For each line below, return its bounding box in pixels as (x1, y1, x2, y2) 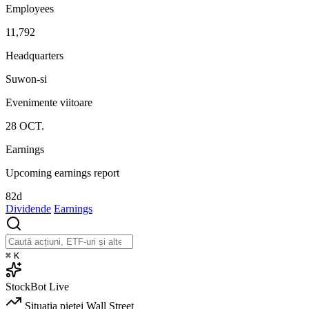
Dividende (6, 203, 51, 215)
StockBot (6, 281, 46, 293)
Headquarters (6, 50, 63, 62)
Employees (6, 3, 54, 15)
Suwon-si (6, 73, 47, 86)
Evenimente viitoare (6, 97, 92, 109)
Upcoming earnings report (6, 167, 119, 179)
